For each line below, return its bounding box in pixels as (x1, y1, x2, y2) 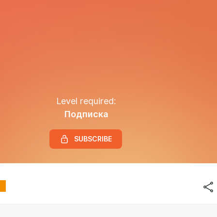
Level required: (56, 95, 116, 106)
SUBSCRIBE (74, 135, 112, 143)
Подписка (63, 109, 108, 119)
